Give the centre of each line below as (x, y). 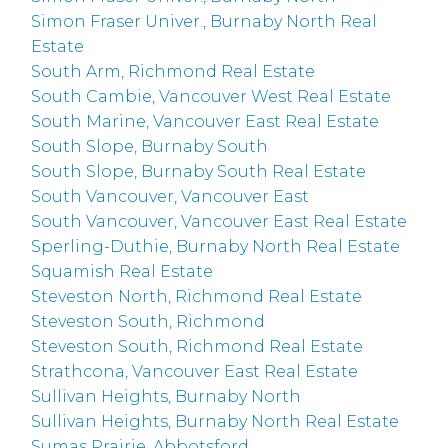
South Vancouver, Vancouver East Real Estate (219, 222)
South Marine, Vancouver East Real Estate (205, 122)
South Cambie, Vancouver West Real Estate (211, 97)
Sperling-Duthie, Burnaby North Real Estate (216, 247)
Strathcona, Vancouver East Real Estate (195, 372)
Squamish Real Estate (122, 272)
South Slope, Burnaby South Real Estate (199, 172)
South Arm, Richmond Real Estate (173, 72)
